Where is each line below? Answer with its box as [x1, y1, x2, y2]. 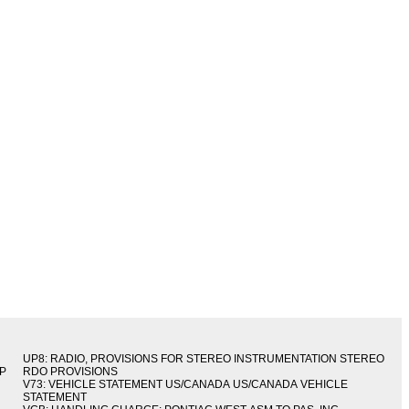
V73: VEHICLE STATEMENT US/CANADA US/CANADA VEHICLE [23, 378, 349, 392]
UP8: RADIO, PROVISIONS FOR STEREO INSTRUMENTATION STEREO [23, 352, 385, 366]
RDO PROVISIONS [23, 365, 119, 379]
